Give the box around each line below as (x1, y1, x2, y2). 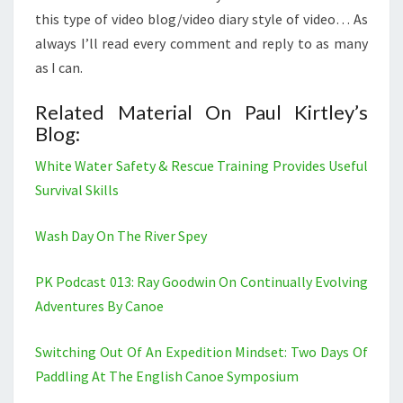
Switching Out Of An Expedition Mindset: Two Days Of (35, 343, 368, 362)
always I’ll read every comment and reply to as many (35, 34, 368, 53)
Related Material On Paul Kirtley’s (35, 100, 368, 125)
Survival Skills (35, 181, 119, 200)
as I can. (35, 58, 83, 77)
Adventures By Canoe (35, 297, 164, 316)
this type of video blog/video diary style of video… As (35, 10, 368, 29)
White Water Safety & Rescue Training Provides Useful (35, 157, 368, 175)
